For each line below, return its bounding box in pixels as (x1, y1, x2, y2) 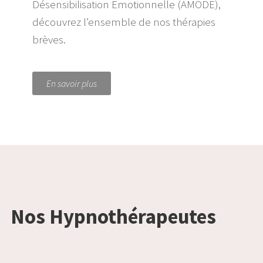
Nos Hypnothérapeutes (11, 204, 216, 230)
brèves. (32, 32, 68, 47)
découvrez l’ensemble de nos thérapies (32, 15, 215, 29)
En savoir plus (46, 77, 97, 90)
